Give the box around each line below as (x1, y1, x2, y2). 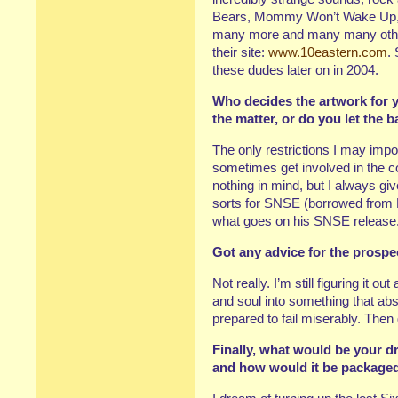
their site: (212, 44, 268, 60)
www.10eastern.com (268, 44, 387, 60)
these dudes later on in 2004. (212, 62, 378, 77)
